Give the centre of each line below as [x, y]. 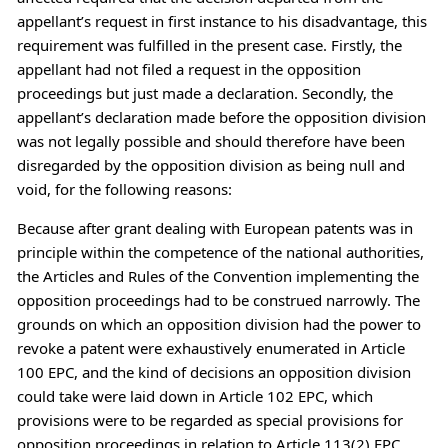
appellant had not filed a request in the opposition [188, 68]
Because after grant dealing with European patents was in [214, 227]
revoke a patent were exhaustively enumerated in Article [210, 347]
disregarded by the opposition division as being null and [210, 164]
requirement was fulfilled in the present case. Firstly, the [209, 44]
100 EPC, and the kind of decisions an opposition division [213, 371]
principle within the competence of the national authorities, [220, 251]
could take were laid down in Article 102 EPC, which [194, 395]
